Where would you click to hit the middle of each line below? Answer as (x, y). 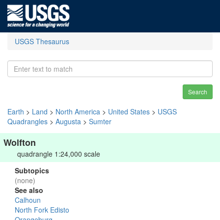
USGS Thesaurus (42, 41)
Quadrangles (27, 121)
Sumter (100, 121)
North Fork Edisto (42, 210)
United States (129, 111)
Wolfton (20, 142)
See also (29, 190)
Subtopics (32, 170)
